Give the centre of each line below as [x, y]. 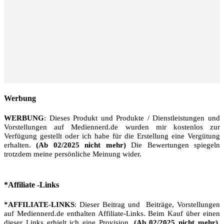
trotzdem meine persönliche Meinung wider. [73, 154]
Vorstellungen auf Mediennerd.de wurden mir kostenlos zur [112, 127]
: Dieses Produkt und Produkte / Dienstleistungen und [132, 118]
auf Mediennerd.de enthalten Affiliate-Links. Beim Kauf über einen [112, 214]
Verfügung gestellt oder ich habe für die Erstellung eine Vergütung [112, 136]
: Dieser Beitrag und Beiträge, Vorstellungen [147, 205]
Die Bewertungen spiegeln [173, 145]
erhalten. [20, 145]
